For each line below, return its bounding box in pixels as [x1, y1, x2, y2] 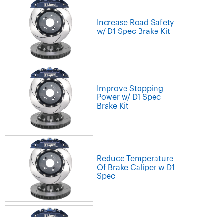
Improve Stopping [97, 85, 163, 93]
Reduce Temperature [97, 155, 173, 163]
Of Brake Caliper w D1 [97, 164, 175, 172]
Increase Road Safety [97, 19, 174, 27]
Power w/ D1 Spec [97, 93, 161, 102]
